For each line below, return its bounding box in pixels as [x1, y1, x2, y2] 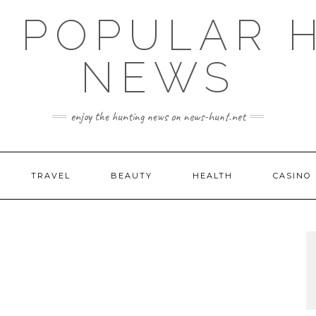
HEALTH [193, 171, 233, 181]
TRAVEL [31, 171, 71, 181]
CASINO [273, 171, 311, 181]
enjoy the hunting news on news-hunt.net [71, 109, 245, 124]
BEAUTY [111, 171, 152, 181]
